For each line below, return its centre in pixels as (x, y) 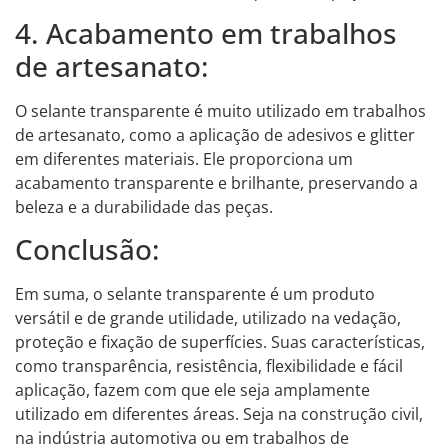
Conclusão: (87, 249)
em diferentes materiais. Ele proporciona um (184, 159)
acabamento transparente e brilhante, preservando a (216, 183)
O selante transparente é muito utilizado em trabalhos (220, 111)
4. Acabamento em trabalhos (206, 33)
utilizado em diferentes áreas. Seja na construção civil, (219, 414)
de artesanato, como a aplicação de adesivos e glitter (215, 135)
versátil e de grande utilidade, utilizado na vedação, (208, 318)
